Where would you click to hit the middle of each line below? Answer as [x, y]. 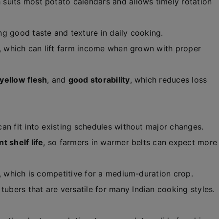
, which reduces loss [168, 80]
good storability [99, 80]
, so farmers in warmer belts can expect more [130, 142]
